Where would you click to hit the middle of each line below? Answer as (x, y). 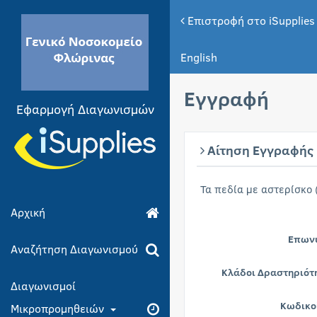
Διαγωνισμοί (43, 286)
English (199, 57)
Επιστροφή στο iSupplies (250, 20)
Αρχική (28, 212)
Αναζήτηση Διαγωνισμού (74, 249)
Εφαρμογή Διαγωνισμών (85, 109)
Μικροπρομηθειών (59, 308)
